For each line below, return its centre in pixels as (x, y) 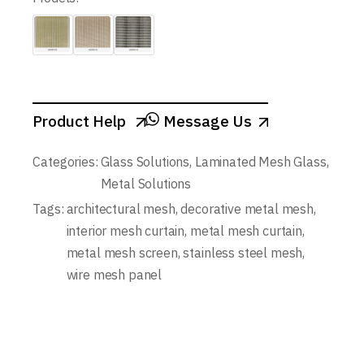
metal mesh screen (122, 253)
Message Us (206, 121)
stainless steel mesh (243, 253)
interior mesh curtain (126, 231)
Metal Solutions (146, 184)
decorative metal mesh (247, 209)
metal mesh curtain (246, 231)
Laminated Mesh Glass (260, 162)
